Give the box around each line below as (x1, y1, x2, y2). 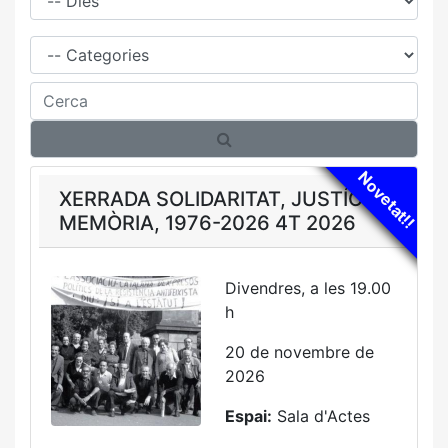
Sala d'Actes (272, 406, 370, 426)
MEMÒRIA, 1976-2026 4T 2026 (59, 211, 356, 235)
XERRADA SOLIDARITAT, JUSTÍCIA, (59, 187, 388, 211)
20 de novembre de (225, 342, 374, 362)
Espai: (225, 406, 272, 426)
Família (29, 29, 82, 49)
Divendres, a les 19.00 (225, 278, 391, 298)
